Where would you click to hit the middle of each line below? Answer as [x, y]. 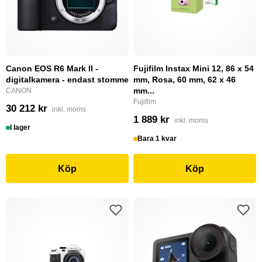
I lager [20, 127]
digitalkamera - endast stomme [67, 80]
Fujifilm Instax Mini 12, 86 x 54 [194, 68]
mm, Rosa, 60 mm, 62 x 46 [185, 80]
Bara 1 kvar [157, 139]
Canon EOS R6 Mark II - [52, 68]
